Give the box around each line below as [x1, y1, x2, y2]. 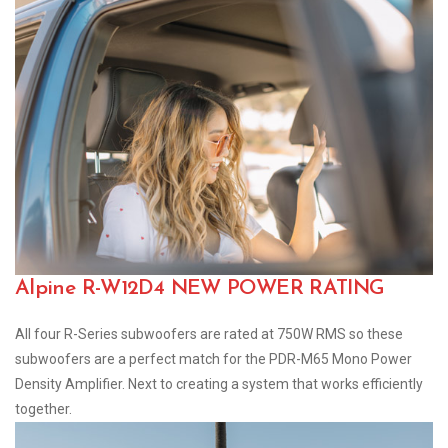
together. [15, 401, 72, 418]
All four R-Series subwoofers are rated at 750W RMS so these [15, 326, 403, 343]
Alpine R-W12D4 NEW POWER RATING [15, 278, 385, 300]
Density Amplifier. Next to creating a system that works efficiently [15, 376, 423, 393]
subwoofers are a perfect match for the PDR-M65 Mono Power [15, 351, 412, 368]
